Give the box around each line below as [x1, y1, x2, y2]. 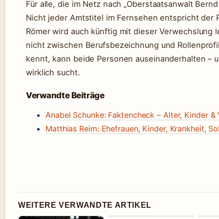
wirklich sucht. [26, 67, 80, 77]
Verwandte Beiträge [26, 90, 105, 100]
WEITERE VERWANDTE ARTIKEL [18, 200, 152, 209]
